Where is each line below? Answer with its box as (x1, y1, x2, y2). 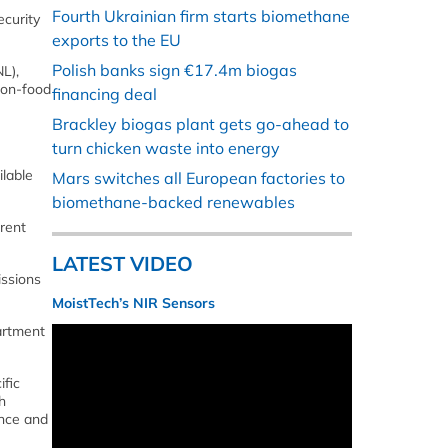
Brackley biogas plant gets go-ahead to (52, 114, 349, 135)
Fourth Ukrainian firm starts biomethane (52, 6, 350, 27)
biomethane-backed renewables (52, 192, 295, 213)
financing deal (52, 84, 157, 105)
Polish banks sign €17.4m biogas (52, 60, 297, 81)
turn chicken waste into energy (52, 138, 280, 159)
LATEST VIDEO (52, 251, 193, 277)
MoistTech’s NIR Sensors (52, 294, 215, 313)
